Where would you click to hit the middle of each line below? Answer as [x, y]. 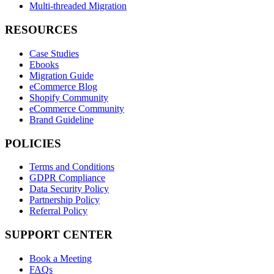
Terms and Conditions [72, 167]
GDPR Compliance [67, 178]
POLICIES [33, 143]
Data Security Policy [69, 189]
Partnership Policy [65, 200]
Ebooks [44, 64]
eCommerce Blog [63, 86]
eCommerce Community [77, 108]
